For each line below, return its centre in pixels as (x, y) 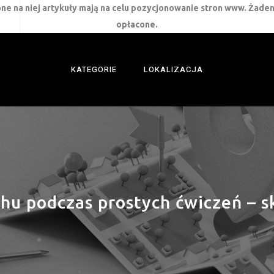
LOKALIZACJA (173, 69)
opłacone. (137, 24)
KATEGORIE (94, 69)
